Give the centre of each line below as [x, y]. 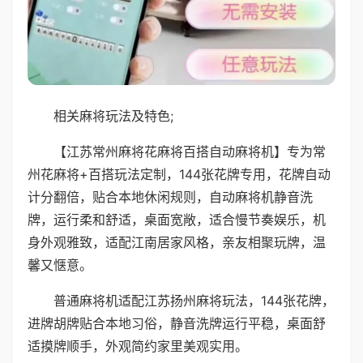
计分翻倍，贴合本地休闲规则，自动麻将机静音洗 [170, 196]
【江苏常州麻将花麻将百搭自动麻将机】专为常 [190, 151]
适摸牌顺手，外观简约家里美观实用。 [138, 346]
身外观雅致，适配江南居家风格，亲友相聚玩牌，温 [177, 242]
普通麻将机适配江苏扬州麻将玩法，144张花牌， [194, 300]
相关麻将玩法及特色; [113, 115]
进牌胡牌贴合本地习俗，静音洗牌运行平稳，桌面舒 [177, 323]
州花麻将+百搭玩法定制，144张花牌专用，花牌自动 [179, 174]
